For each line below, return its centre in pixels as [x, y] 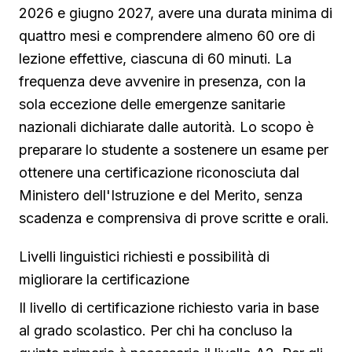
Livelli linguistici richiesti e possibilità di [144, 257]
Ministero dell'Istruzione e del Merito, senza [161, 196]
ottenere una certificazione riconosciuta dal [159, 173]
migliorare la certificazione [104, 280]
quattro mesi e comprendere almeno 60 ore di [167, 36]
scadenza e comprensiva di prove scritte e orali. [174, 218]
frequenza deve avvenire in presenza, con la [162, 82]
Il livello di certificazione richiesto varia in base [169, 308]
